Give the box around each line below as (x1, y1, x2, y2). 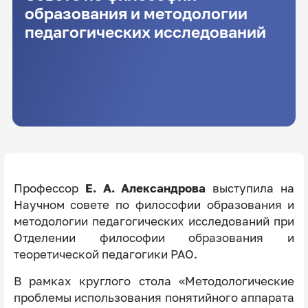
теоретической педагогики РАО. (13, 247, 197, 261)
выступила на (206, 181, 295, 195)
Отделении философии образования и (13, 230, 295, 245)
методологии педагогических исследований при (13, 214, 295, 228)
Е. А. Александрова (85, 181, 206, 195)
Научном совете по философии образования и (13, 197, 295, 212)
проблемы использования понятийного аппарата (13, 290, 295, 305)
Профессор (13, 181, 85, 195)
